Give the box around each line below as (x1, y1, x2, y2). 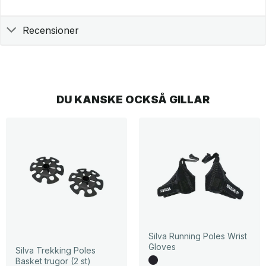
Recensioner (23, 24, 79, 37)
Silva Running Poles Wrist (148, 231, 247, 242)
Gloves (148, 242, 176, 252)
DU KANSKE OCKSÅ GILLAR (56, 93, 210, 106)
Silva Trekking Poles (15, 245, 96, 255)
